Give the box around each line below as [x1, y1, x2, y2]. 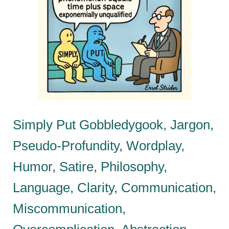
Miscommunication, [13, 200, 126, 216]
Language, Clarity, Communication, [13, 179, 216, 195]
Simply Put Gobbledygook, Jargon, [13, 117, 214, 132]
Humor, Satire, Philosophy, [13, 158, 167, 174]
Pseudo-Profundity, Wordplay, [13, 138, 185, 153]
